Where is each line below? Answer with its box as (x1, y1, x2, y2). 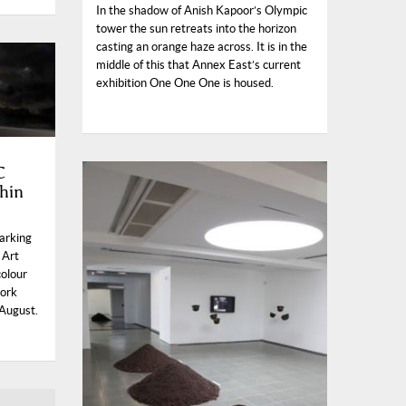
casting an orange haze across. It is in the (96, 40, 307, 54)
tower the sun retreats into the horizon (96, 22, 296, 36)
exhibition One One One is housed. (96, 76, 274, 91)
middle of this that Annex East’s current (96, 58, 301, 72)
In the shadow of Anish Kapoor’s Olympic (96, 4, 307, 18)
